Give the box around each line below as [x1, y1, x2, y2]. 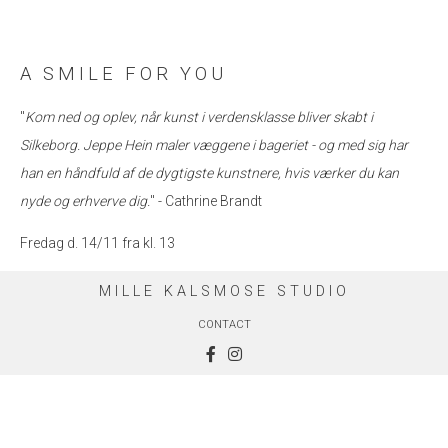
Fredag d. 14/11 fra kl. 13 [20, 235, 175, 251]
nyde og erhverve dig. [20, 193, 150, 209]
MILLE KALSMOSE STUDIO [98, 283, 350, 300]
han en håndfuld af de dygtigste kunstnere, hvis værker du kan [20, 165, 399, 181]
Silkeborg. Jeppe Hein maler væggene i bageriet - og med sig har [20, 137, 408, 153]
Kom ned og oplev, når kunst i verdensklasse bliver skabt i [25, 109, 373, 125]
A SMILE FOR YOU [20, 63, 227, 84]
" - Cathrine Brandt [150, 193, 262, 209]
